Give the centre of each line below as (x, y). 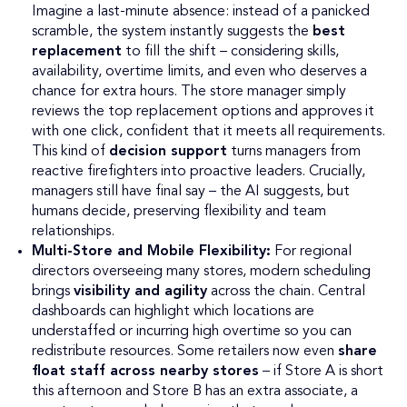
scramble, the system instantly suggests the (172, 32)
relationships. (73, 232)
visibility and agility (140, 292)
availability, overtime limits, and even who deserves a (199, 72)
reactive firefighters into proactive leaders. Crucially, (199, 172)
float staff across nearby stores (145, 372)
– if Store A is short (321, 372)
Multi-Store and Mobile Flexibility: (151, 252)
